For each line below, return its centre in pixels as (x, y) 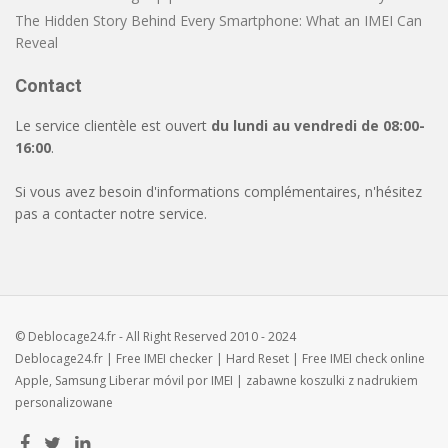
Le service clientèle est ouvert (113, 125)
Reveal (36, 42)
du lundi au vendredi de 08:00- (318, 125)
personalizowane (64, 402)
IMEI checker (178, 358)
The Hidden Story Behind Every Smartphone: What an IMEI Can (218, 20)
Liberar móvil (146, 380)
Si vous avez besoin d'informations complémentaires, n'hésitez (218, 191)
